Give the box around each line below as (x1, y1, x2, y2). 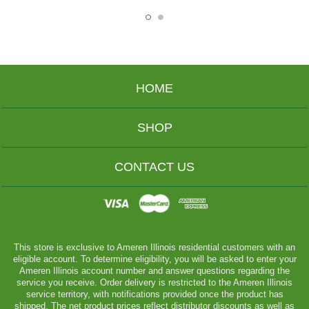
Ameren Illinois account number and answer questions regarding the (19, 266, 290, 276)
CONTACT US (114, 159, 195, 174)
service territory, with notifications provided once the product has (26, 289, 283, 299)
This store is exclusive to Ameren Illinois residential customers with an (14, 242, 295, 252)
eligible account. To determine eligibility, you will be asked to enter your (12, 254, 297, 264)
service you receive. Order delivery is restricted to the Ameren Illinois (17, 277, 292, 288)
